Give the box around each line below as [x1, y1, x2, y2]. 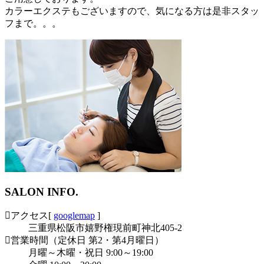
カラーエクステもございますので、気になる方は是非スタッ [5, 6, 259, 16]
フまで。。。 [5, 18, 61, 29]
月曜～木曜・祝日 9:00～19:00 [28, 247, 153, 258]
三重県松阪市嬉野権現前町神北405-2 [28, 222, 182, 233]
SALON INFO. [5, 185, 78, 198]
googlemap [54, 210, 95, 220]
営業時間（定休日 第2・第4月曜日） [11, 235, 164, 245]
